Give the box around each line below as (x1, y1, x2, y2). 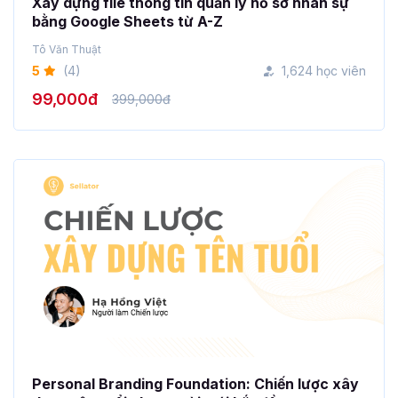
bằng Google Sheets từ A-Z (32, 12, 223, 30)
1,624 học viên (282, 63, 366, 79)
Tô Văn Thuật (32, 43, 101, 57)
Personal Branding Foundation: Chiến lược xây (32, 375, 359, 394)
